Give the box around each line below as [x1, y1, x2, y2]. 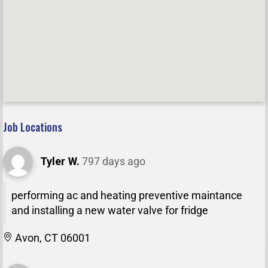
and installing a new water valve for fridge [11, 205, 208, 217]
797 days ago [82, 155, 145, 168]
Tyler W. [40, 155, 80, 168]
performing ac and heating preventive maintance [11, 190, 242, 202]
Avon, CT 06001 [13, 232, 90, 245]
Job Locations [3, 119, 62, 135]
